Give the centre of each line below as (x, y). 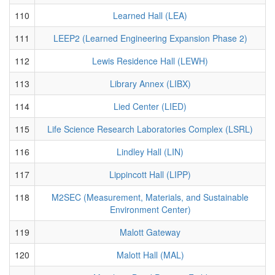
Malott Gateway (150, 232)
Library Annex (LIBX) (150, 83)
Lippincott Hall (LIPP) (150, 174)
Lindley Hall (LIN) (150, 151)
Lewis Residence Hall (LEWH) (150, 60)
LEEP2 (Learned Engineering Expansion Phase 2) (150, 38)
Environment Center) (150, 209)
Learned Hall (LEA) (150, 15)
